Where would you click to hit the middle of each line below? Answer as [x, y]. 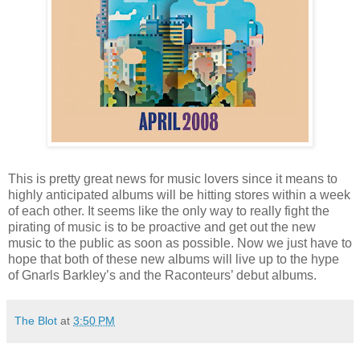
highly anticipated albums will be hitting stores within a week [179, 194]
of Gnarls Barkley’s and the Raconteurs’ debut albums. [162, 275]
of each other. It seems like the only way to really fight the [169, 211]
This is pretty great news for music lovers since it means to [173, 178]
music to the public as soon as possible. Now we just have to [180, 243]
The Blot [36, 320]
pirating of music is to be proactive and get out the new [162, 227]
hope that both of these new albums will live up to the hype [174, 259]
